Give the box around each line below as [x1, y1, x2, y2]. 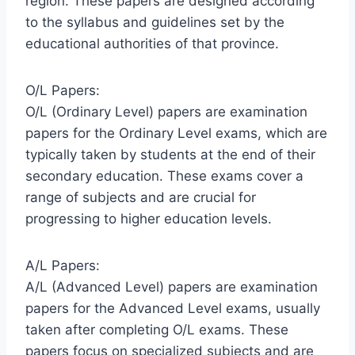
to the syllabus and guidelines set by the [25, 13, 284, 30]
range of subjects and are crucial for [25, 189, 256, 205]
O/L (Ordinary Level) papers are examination [25, 103, 307, 120]
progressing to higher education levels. [25, 210, 272, 227]
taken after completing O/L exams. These [25, 321, 288, 338]
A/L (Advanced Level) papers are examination [25, 278, 318, 295]
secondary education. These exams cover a [25, 167, 303, 184]
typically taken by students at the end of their [25, 146, 315, 162]
